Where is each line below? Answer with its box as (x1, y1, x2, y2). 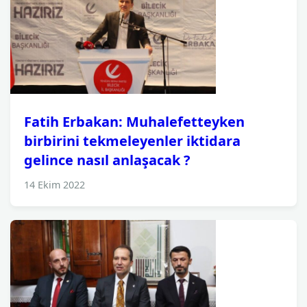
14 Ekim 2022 (24, 178, 85, 191)
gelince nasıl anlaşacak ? (24, 151, 191, 169)
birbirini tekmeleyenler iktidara (24, 132, 241, 150)
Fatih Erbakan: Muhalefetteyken (24, 112, 245, 131)
